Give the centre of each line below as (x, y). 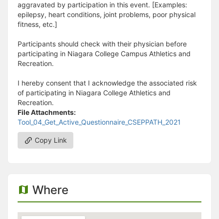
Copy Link (50, 140)
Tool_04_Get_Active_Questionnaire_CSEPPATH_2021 (99, 122)
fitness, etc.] (37, 24)
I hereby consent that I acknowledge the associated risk (107, 83)
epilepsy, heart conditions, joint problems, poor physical (107, 14)
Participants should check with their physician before (102, 44)
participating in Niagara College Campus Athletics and (104, 53)
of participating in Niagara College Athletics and (94, 92)
